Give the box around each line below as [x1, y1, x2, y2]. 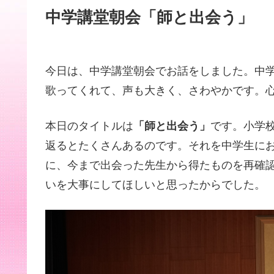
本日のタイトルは [45, 119, 133, 132]
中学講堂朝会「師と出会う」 [45, 8, 253, 27]
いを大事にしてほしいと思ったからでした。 [45, 178, 265, 191]
